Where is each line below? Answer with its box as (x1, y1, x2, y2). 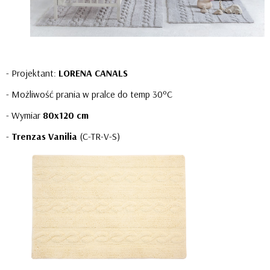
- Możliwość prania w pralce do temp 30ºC (6, 88, 172, 101)
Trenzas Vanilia (11, 130, 77, 143)
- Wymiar (6, 109, 43, 122)
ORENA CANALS (63, 67, 128, 80)
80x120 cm (43, 109, 89, 122)
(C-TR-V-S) (77, 130, 127, 143)
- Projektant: (6, 67, 58, 80)
